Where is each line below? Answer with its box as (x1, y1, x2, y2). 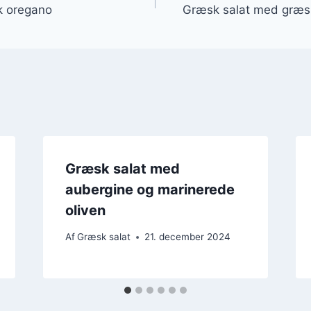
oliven (65, 201, 106, 219)
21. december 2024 (144, 231, 230, 243)
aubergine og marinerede (65, 180, 235, 198)
